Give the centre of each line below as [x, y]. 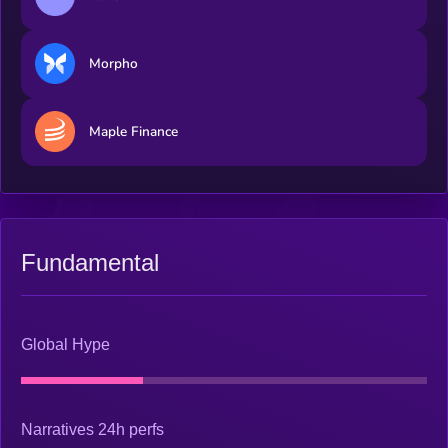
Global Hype [65, 344]
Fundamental [90, 262]
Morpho [113, 64]
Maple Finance [133, 132]
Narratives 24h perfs [92, 430]
